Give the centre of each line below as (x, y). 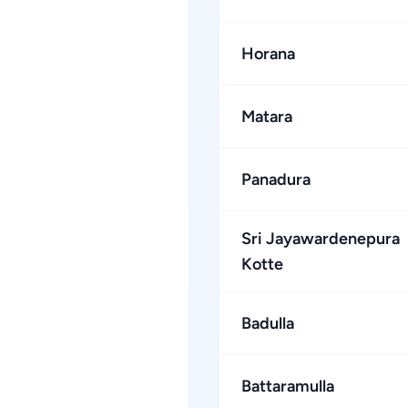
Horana (268, 54)
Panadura (276, 179)
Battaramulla (288, 386)
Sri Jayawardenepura (321, 239)
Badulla (268, 323)
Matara (267, 117)
